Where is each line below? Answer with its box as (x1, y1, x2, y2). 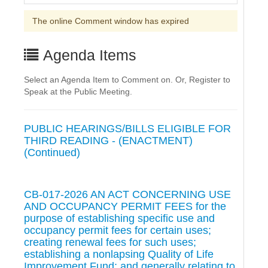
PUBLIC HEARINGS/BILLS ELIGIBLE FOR (24, 122, 231, 135)
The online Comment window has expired (32, 16, 189, 26)
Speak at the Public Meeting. (24, 86, 132, 96)
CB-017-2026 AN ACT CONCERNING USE (24, 188, 231, 200)
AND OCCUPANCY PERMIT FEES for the (24, 200, 226, 212)
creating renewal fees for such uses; (24, 236, 196, 248)
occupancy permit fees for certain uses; (24, 224, 211, 236)
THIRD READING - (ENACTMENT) (24, 134, 193, 147)
